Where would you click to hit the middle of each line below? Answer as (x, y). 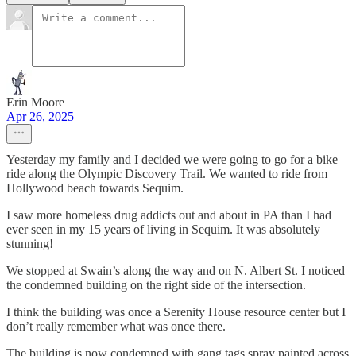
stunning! (30, 244)
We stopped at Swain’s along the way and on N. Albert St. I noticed (176, 271)
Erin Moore (35, 103)
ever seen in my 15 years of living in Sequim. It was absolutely (163, 230)
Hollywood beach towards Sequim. (95, 188)
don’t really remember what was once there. (116, 327)
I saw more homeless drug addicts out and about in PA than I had (169, 215)
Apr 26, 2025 (40, 117)
